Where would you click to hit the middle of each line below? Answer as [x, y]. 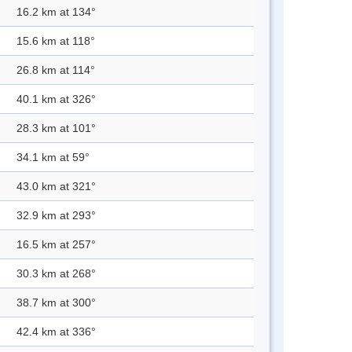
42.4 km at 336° [56, 332]
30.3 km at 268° [56, 274]
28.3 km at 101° [56, 128]
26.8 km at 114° [56, 70]
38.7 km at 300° [56, 303]
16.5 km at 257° [56, 245]
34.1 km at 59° [53, 158]
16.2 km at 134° [56, 12]
